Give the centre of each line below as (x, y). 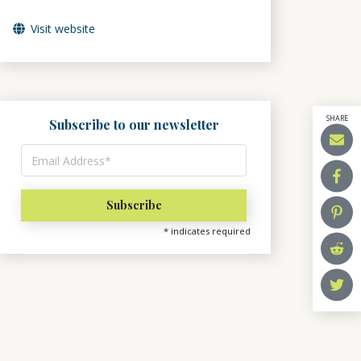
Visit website (61, 29)
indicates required (210, 231)
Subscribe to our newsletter (134, 124)
